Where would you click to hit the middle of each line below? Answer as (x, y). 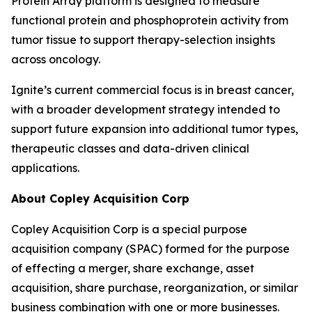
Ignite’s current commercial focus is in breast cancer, (153, 90)
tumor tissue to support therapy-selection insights (143, 40)
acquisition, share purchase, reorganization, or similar (155, 288)
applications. (45, 168)
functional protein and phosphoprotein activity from (150, 20)
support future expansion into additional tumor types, (155, 129)
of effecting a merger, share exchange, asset (133, 268)
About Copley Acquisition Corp (100, 198)
